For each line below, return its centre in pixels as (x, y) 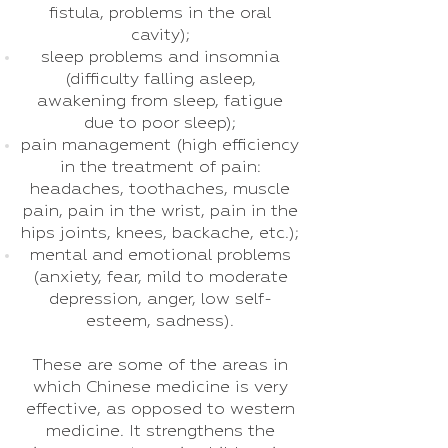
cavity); (160, 35)
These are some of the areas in (160, 365)
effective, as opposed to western (160, 409)
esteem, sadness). (160, 321)
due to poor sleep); (160, 123)
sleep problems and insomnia (160, 57)
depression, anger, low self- (160, 299)
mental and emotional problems (160, 255)
